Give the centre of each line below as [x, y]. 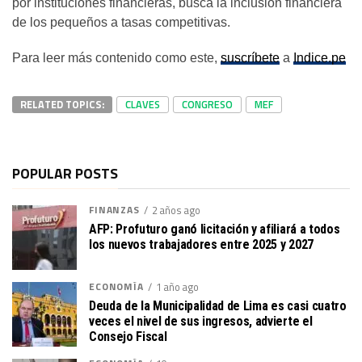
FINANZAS [114, 210]
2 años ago [176, 210]
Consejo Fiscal [130, 337]
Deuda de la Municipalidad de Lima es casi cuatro [218, 306]
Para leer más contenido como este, [116, 58]
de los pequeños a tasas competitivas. [121, 23]
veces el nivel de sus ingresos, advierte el [201, 322]
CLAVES [143, 105]
